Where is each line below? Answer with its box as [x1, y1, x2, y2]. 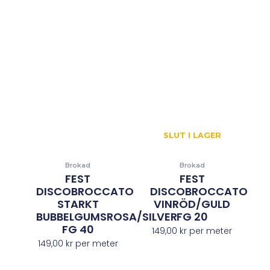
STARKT [57, 196, 99, 212]
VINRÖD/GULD [154, 196, 231, 212]
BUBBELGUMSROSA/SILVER [36, 209, 177, 225]
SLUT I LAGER [163, 130, 221, 140]
